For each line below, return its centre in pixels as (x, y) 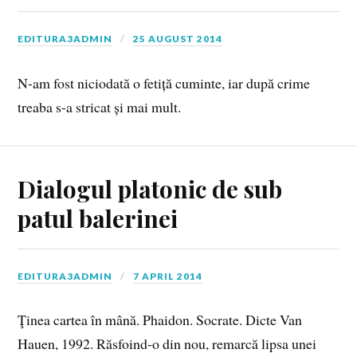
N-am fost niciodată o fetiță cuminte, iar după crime (164, 82)
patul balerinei (98, 218)
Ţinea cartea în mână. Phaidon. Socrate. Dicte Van (160, 320)
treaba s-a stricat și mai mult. (100, 106)
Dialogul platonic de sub (150, 188)
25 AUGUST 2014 (178, 39)
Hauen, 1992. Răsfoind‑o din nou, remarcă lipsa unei (167, 344)
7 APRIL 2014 (168, 276)
